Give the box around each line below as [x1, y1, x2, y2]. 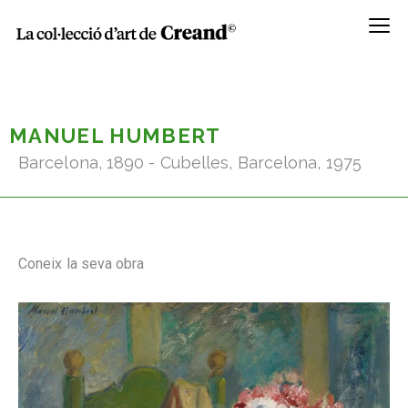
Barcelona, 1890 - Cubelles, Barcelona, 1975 [18, 153, 362, 173]
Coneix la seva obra [18, 255, 145, 273]
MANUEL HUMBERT [9, 123, 221, 148]
